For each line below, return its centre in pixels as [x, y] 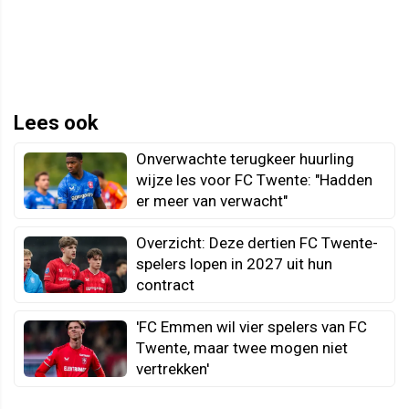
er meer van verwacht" [212, 200]
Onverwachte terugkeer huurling [245, 158]
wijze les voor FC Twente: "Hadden [254, 179]
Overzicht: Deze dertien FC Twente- [257, 242]
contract [165, 284]
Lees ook [56, 122]
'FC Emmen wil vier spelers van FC [252, 326]
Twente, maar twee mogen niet [242, 347]
